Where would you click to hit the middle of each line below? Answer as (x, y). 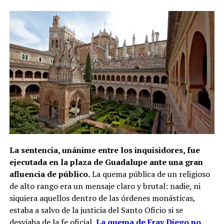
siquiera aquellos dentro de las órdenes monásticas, (102, 198)
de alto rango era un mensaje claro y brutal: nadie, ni (105, 186)
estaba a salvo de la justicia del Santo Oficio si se (96, 210)
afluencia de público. (49, 174)
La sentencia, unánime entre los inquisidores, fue (104, 150)
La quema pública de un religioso (150, 174)
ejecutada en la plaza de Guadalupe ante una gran (106, 162)
